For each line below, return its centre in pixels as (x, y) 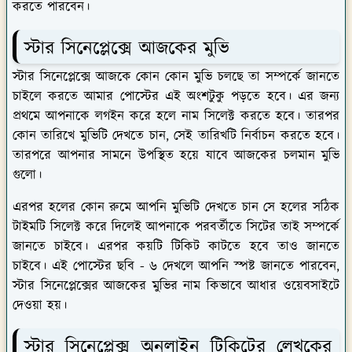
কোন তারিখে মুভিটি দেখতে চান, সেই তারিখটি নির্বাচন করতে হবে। (176, 136)
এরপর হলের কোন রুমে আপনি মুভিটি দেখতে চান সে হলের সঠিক (176, 207)
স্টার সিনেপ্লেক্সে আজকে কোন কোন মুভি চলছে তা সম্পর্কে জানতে (176, 77)
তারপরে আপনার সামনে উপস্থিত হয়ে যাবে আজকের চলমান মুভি (176, 155)
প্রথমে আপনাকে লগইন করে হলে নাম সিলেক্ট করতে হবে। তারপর (176, 116)
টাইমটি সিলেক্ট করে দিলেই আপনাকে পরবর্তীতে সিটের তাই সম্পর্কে (176, 227)
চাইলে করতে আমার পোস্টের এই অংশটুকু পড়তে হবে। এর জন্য (176, 96)
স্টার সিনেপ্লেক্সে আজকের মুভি (127, 48)
